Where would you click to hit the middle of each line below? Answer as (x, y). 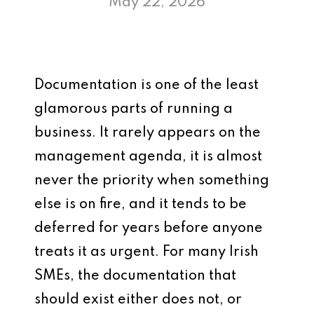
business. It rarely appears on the (148, 133)
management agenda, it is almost (148, 157)
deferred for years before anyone (149, 228)
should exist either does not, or (138, 300)
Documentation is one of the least (146, 86)
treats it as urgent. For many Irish (146, 252)
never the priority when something (152, 181)
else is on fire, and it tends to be (141, 205)
